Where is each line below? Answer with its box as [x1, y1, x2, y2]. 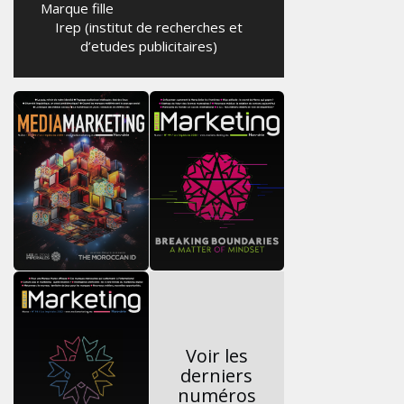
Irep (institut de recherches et [55, 18, 243, 36]
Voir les [185, 344, 248, 369]
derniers [180, 363, 253, 389]
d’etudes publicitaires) [80, 37, 217, 55]
